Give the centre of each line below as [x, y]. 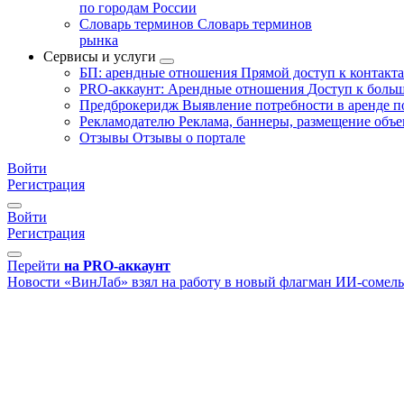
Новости [34, 282]
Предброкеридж [131, 105]
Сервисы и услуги [100, 56]
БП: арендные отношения [160, 73]
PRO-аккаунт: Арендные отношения [193, 89]
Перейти [34, 266]
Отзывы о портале [189, 138]
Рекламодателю [129, 121]
